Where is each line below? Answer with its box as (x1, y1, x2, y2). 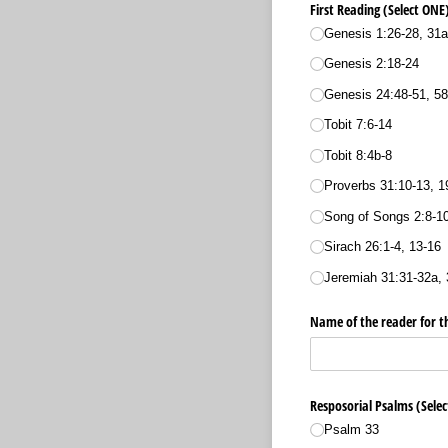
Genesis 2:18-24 (323, 56, 419, 72)
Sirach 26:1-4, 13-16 (323, 239, 441, 255)
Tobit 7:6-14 (323, 117, 392, 133)
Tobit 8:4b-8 (323, 147, 392, 163)
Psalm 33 (323, 422, 379, 438)
